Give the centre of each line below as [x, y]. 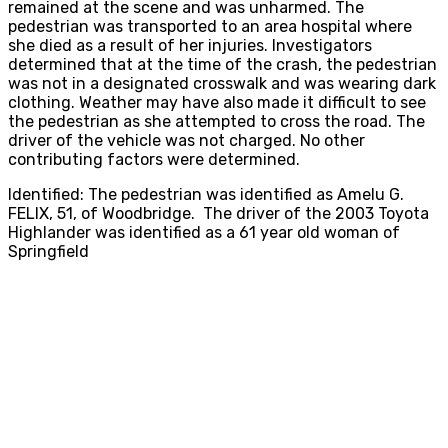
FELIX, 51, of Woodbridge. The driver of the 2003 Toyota [218, 213]
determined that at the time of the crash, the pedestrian [222, 64]
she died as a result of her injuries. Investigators [190, 45]
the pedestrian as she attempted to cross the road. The [216, 121]
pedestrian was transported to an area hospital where [210, 26]
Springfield [48, 251]
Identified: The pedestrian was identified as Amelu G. [206, 194]
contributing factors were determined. [154, 159]
